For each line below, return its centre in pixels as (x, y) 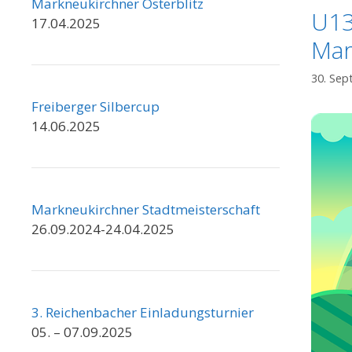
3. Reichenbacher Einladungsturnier (143, 312)
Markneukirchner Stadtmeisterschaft (146, 209)
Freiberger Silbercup (95, 106)
